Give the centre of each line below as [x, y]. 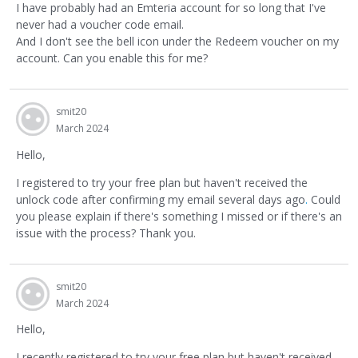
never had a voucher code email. [100, 25]
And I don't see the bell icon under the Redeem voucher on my [177, 42]
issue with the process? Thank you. [106, 233]
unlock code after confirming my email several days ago [161, 199]
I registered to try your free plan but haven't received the [162, 182]
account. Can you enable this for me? [112, 58]
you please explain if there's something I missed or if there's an [179, 216]
